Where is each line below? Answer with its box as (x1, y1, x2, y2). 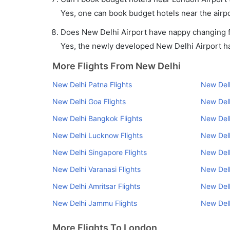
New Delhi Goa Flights (52, 97, 126, 106)
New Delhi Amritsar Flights (52, 182, 140, 190)
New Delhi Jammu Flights (52, 199, 137, 207)
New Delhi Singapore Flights (52, 148, 147, 157)
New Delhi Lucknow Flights (52, 131, 143, 140)
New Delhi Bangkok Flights (52, 114, 142, 123)
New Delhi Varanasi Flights (52, 165, 141, 174)
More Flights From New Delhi (52, 61, 181, 71)
